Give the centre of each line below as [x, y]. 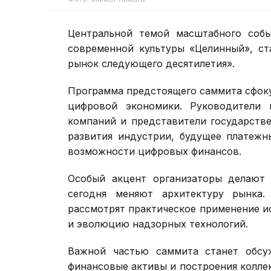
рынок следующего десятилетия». [151, 64]
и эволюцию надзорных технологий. [158, 224]
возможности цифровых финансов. [155, 152]
